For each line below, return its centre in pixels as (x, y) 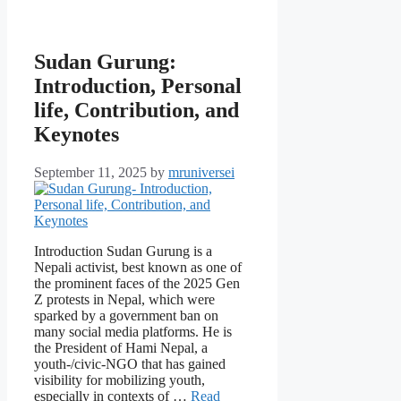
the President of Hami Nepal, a (121, 348)
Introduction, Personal (138, 86)
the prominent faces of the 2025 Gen (137, 284)
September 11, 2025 (90, 173)
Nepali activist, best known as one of (138, 268)
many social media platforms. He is (133, 332)
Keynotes (77, 135)
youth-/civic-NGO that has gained (130, 364)
